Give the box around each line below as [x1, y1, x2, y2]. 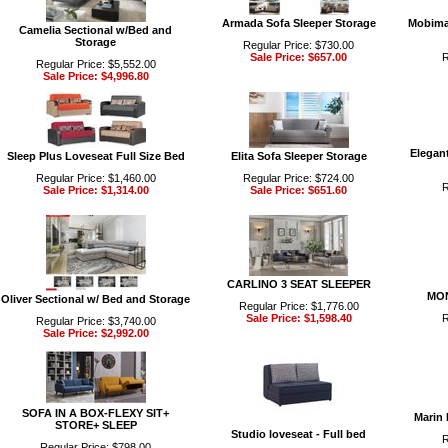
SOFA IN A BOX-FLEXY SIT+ [22, 407, 169, 419]
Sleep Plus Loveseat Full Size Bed [6, 150, 185, 162]
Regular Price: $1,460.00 [35, 172, 156, 184]
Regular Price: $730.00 [243, 39, 354, 51]
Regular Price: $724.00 [243, 172, 354, 184]
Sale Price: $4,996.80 [42, 70, 149, 82]
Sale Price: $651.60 [250, 184, 347, 196]
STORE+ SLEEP [54, 419, 137, 431]
